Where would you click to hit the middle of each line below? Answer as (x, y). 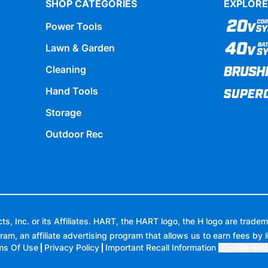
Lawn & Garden (80, 48)
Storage (63, 113)
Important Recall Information (161, 248)
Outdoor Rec (74, 134)
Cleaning (66, 70)
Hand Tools (72, 91)
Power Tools (74, 27)
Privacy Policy (72, 248)
